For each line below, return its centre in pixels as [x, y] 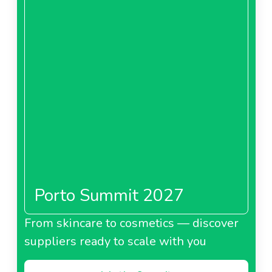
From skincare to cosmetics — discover [131, 223]
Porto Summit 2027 [109, 195]
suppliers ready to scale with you [115, 241]
